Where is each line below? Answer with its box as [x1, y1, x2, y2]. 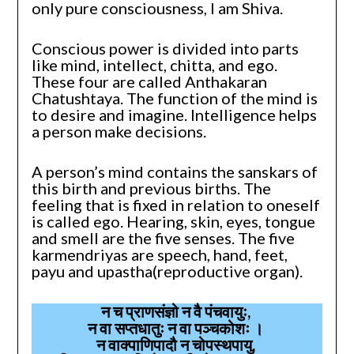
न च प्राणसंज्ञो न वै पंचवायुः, [100, 301, 254, 321]
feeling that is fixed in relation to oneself [31, 194, 320, 214]
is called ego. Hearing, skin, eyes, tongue [31, 211, 315, 231]
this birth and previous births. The [31, 178, 271, 198]
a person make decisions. [31, 121, 206, 141]
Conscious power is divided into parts [31, 38, 299, 58]
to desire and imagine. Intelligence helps [31, 104, 317, 124]
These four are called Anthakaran [31, 71, 267, 91]
